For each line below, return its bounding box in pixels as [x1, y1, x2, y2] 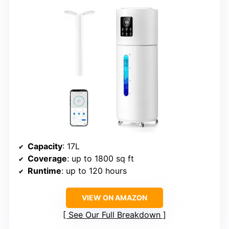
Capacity [28, 141, 62, 151]
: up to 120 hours [61, 165, 127, 176]
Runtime [28, 165, 61, 176]
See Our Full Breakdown [68, 209, 161, 220]
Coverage [28, 153, 67, 164]
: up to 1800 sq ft [67, 153, 134, 164]
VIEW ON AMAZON [82, 193, 147, 202]
